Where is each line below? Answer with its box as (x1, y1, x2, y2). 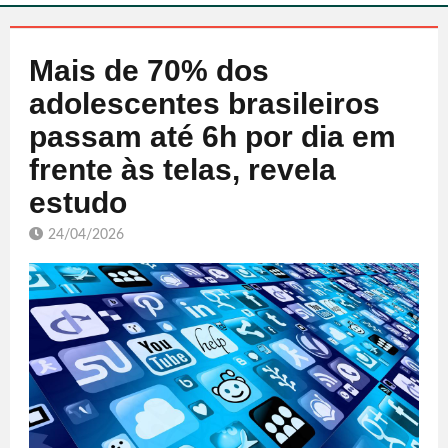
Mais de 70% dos (29, 53, 269, 87)
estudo (29, 185, 127, 219)
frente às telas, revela (29, 152, 336, 186)
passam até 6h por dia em (29, 119, 396, 153)
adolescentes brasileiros (29, 86, 380, 120)
